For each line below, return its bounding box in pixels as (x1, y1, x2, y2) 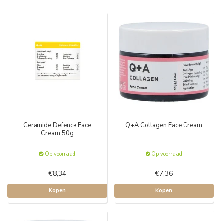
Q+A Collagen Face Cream (125, 120, 203, 130)
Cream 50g (40, 128, 74, 138)
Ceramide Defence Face (23, 120, 91, 130)
